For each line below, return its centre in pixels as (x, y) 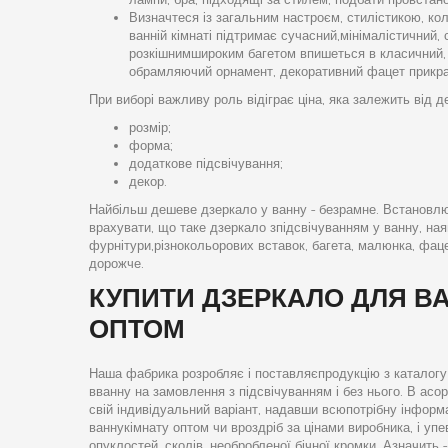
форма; (150, 145)
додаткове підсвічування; (205, 163)
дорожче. (116, 263)
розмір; (149, 127)
